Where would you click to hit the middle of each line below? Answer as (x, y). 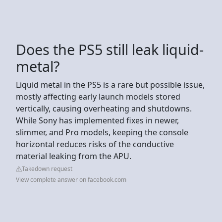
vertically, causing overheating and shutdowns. (104, 108)
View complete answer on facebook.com (71, 179)
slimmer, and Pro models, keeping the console (102, 132)
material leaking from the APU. (74, 156)
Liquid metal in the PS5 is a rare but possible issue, (110, 84)
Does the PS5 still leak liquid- (110, 49)
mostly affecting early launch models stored (98, 96)
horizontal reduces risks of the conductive (95, 144)
